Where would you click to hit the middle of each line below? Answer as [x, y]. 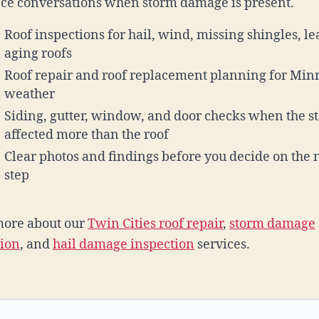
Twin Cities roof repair [155, 224]
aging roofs [38, 54]
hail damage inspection [124, 245]
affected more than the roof [87, 135]
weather [30, 94]
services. [222, 245]
